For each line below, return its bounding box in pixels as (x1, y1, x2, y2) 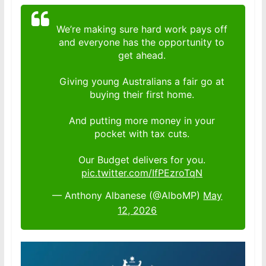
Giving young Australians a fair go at (59, 75, 224, 87)
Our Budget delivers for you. (78, 153, 205, 166)
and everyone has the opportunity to (59, 36, 225, 48)
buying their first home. (89, 88, 194, 100)
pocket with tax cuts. (94, 127, 189, 140)
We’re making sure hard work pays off (56, 23, 227, 35)
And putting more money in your (68, 114, 215, 126)
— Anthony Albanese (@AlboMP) (52, 189, 204, 201)
